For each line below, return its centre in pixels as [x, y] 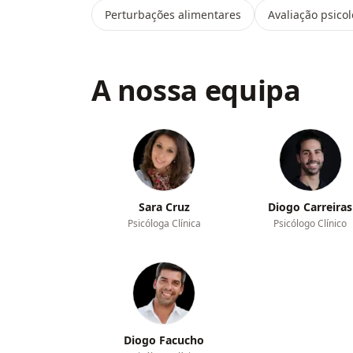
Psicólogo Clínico [310, 223]
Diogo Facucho [164, 340]
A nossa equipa [196, 90]
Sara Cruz [164, 207]
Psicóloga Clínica [164, 223]
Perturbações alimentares [173, 15]
